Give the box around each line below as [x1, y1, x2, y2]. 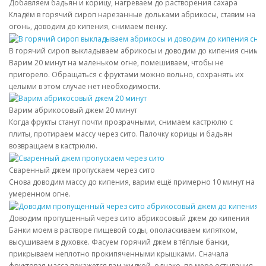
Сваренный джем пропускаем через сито [9, 165, 155, 176]
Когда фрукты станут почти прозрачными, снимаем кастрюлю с [9, 117, 233, 128]
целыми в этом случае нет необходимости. [9, 81, 160, 91]
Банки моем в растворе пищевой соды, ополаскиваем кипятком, [9, 225, 237, 236]
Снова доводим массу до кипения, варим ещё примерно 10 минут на [9, 177, 255, 188]
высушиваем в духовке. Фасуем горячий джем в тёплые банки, [9, 237, 229, 248]
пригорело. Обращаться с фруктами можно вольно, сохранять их [9, 69, 243, 80]
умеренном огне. [9, 189, 71, 199]
